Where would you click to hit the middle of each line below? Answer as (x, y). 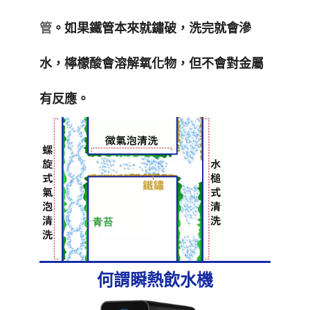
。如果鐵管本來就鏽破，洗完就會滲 (152, 29)
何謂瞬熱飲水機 (155, 281)
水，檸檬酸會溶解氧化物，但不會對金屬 (152, 64)
